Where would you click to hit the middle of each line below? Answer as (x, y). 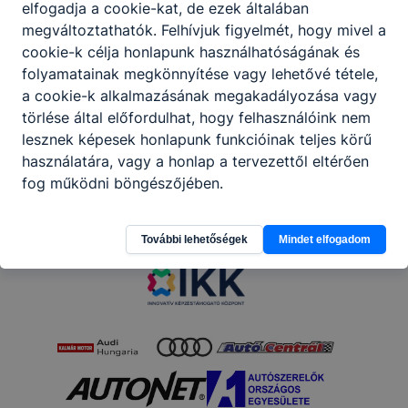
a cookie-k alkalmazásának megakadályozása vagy (199, 95)
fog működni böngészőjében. (122, 183)
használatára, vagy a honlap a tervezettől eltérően (195, 161)
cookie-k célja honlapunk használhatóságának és (191, 51)
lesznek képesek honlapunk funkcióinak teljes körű (197, 139)
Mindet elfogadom (325, 239)
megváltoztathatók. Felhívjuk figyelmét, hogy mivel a (204, 30)
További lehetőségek (194, 239)
